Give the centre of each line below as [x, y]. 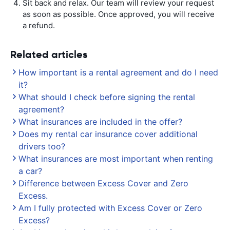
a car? [30, 171]
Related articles [49, 54]
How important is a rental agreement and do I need [118, 72]
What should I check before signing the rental [107, 97]
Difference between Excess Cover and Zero [103, 183]
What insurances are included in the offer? [100, 122]
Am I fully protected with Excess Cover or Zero [110, 208]
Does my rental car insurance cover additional [108, 134]
